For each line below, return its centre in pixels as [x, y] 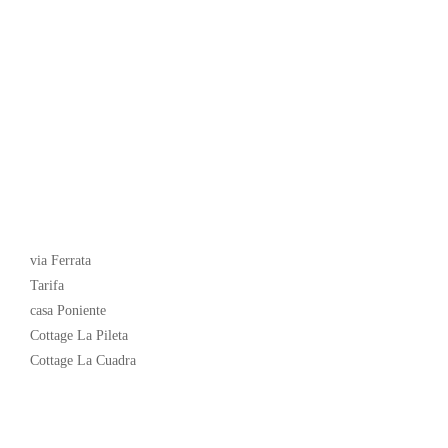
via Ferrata [60, 261]
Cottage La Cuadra [82, 361]
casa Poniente [67, 311]
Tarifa [46, 286]
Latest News [74, 228]
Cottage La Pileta [78, 336]
